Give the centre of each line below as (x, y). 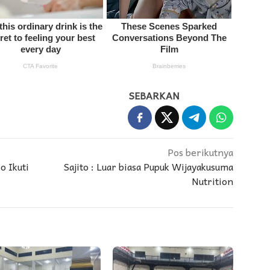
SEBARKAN (155, 96)
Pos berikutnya (201, 152)
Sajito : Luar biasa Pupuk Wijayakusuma (149, 167)
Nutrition (213, 181)
